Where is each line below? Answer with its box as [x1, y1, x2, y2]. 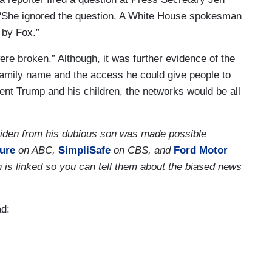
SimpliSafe [58, 144, 110, 157]
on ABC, [15, 144, 58, 157]
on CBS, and [110, 144, 174, 157]
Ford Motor [174, 144, 228, 157]
